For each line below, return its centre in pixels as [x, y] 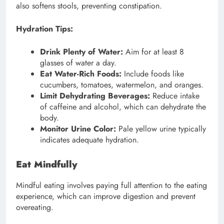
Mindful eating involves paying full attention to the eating [111, 185]
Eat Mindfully [47, 164]
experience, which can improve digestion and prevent [106, 196]
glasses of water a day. [78, 62]
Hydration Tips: [44, 28]
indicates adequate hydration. [89, 139]
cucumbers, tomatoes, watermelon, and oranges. [122, 84]
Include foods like [153, 73]
